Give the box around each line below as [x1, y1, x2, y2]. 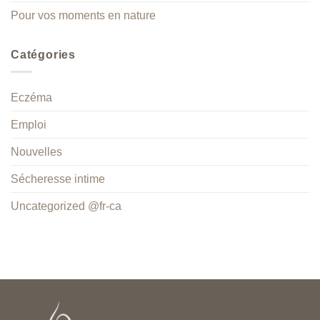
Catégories [11, 48, 76, 61]
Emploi [11, 119, 46, 131]
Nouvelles [11, 146, 62, 159]
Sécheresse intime [11, 173, 105, 186]
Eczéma [11, 91, 52, 104]
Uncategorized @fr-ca [11, 200, 121, 213]
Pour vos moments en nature [11, 9, 156, 21]
